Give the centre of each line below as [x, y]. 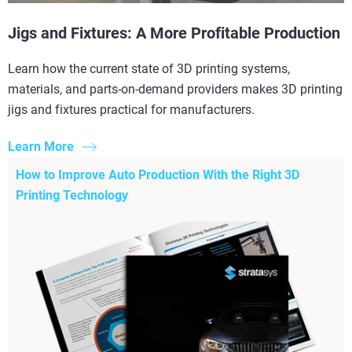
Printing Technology [72, 195]
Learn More [41, 146]
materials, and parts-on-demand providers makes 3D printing [175, 89]
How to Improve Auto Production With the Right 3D [158, 174]
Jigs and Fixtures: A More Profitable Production [174, 33]
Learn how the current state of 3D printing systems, [149, 68]
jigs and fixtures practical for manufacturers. [131, 109]
